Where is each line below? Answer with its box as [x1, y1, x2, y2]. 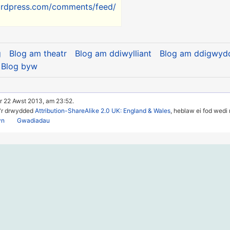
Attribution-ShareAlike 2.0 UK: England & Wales [35, 107, 171, 115]
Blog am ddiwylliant [74, 48, 151, 59]
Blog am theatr [9, 48, 67, 59]
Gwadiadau [17, 117, 50, 125]
